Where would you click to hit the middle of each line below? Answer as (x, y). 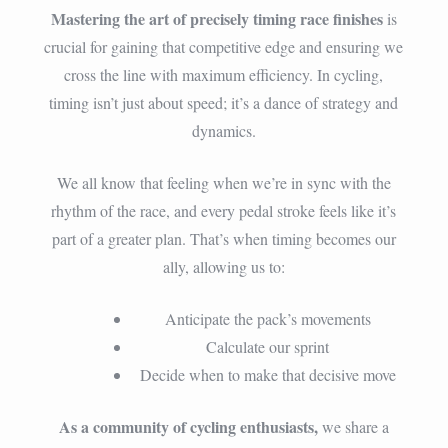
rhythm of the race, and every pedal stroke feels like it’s (224, 210)
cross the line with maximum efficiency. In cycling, (224, 74)
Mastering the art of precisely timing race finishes (216, 18)
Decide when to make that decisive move (267, 374)
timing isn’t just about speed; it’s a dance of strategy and (224, 102)
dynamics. (223, 130)
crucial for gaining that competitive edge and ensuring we (224, 46)
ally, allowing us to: (223, 266)
